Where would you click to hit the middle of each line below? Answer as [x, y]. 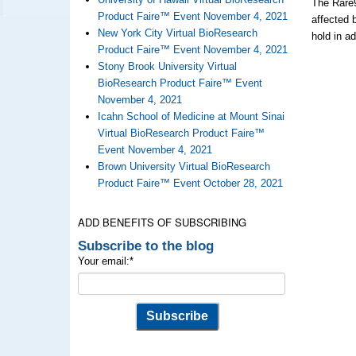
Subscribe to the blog [145, 246]
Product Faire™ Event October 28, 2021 [190, 183]
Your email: [103, 261]
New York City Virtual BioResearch [177, 33]
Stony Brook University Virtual [167, 66]
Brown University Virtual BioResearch [184, 166]
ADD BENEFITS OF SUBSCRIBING [162, 222]
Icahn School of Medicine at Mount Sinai [191, 116]
